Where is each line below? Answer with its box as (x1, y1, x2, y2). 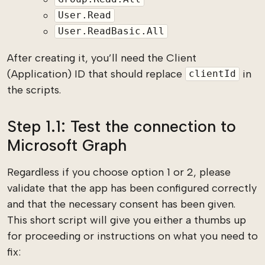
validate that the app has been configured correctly (7, 181, 257, 195)
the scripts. (7, 83, 61, 96)
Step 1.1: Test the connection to (7, 116, 236, 136)
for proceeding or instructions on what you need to (7, 229, 258, 243)
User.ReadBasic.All (57, 25, 164, 37)
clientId (188, 68, 236, 80)
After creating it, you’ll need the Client (7, 51, 196, 64)
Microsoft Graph (7, 135, 127, 155)
